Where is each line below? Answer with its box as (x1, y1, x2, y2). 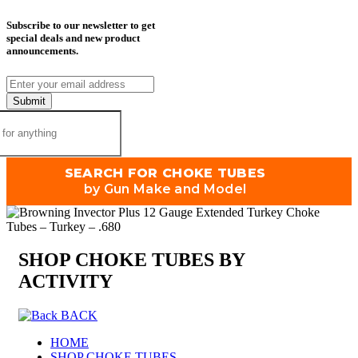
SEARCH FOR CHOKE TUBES (64, 165, 266, 181)
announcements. (6, 45, 78, 58)
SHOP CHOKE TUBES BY (18, 249, 245, 271)
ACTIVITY (18, 271, 113, 292)
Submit (13, 94, 46, 107)
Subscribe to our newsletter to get (6, 19, 155, 32)
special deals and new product (6, 32, 140, 45)
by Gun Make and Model (83, 181, 247, 197)
